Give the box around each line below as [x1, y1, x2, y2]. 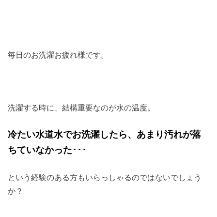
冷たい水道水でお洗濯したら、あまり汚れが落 [8, 129, 201, 140]
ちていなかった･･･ [8, 145, 87, 155]
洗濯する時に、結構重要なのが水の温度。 [8, 103, 155, 112]
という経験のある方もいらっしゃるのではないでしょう [8, 173, 202, 182]
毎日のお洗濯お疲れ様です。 [8, 50, 109, 59]
